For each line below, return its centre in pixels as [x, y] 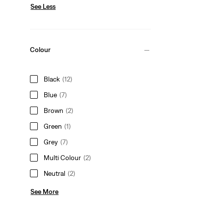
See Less [43, 6]
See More [45, 191]
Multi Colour [63, 157]
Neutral [55, 173]
